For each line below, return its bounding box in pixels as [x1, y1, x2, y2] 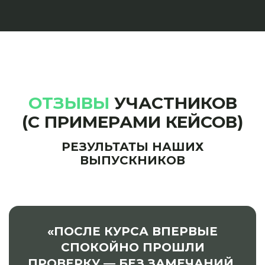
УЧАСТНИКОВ [109, 92, 237, 113]
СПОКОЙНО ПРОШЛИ [60, 240, 205, 254]
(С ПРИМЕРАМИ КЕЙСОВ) [22, 111, 243, 132]
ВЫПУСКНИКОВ [80, 153, 185, 167]
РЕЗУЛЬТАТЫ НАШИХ [62, 139, 203, 154]
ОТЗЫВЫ [28, 92, 109, 113]
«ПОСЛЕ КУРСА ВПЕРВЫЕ [47, 224, 218, 238]
